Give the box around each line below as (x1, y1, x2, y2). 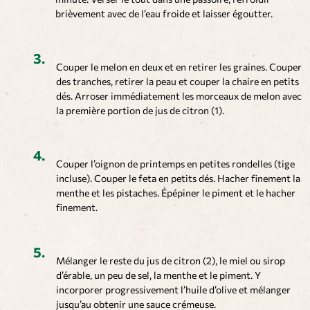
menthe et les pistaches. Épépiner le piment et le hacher (56, 187, 295, 199)
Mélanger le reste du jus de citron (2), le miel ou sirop (56, 255, 285, 267)
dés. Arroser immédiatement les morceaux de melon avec (56, 90, 302, 102)
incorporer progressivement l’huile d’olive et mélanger (56, 284, 291, 296)
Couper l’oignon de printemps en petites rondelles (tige (56, 158, 295, 170)
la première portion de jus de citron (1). (56, 104, 224, 117)
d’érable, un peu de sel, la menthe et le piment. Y (56, 269, 261, 282)
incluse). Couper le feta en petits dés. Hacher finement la (56, 172, 300, 185)
